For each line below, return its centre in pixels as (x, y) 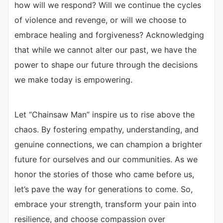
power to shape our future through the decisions (106, 65)
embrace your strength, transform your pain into (106, 204)
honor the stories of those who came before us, (104, 174)
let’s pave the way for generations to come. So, (104, 189)
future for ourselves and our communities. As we (106, 160)
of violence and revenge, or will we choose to (101, 20)
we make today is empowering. (73, 80)
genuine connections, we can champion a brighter (108, 145)
